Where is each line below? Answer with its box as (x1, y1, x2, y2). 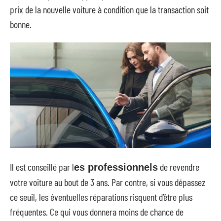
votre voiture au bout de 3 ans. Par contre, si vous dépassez (10, 176, 205, 188)
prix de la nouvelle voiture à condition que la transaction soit (10, 3, 209, 15)
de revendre (158, 160, 199, 173)
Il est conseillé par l (10, 160, 74, 173)
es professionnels (74, 161, 158, 173)
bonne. (10, 18, 32, 30)
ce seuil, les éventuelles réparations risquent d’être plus (10, 190, 192, 203)
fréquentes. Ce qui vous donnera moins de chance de (10, 205, 184, 218)
